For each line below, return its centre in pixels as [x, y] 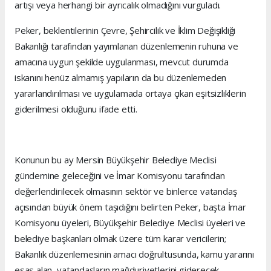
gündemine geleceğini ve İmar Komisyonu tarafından [120, 176]
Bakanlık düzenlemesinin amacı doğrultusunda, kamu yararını [134, 254]
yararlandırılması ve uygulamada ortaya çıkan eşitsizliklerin [130, 93]
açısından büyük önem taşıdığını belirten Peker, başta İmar [130, 207]
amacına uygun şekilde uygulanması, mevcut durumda [122, 62]
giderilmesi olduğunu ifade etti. [76, 109]
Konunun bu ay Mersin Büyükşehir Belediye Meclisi [116, 160]
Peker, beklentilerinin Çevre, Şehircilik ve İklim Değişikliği [125, 31]
